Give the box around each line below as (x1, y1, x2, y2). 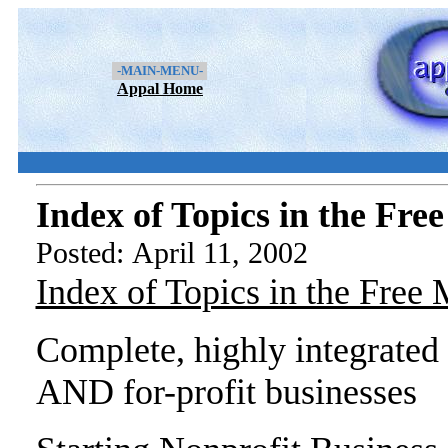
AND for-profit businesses (35, 372, 417, 412)
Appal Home (117, 80, 203, 97)
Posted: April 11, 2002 (35, 236, 308, 270)
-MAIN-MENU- (116, 63, 203, 78)
